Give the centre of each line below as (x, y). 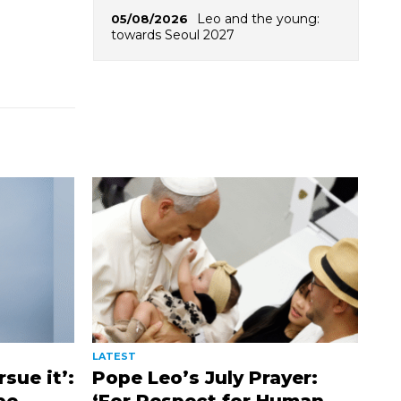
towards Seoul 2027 (172, 34)
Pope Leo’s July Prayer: (205, 378)
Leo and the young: (258, 18)
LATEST (114, 357)
